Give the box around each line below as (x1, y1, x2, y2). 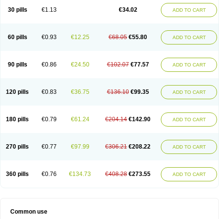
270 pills (6, 143, 29, 150)
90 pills (7, 61, 27, 68)
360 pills (6, 171, 29, 177)
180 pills (6, 116, 29, 123)
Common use (10, 208, 47, 215)
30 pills (7, 6, 27, 13)
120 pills (6, 88, 29, 95)
